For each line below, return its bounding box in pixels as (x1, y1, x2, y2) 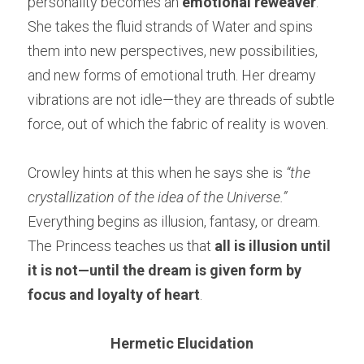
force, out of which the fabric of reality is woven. (28, 115, 328, 133)
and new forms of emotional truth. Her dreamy (28, 67, 316, 84)
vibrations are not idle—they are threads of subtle (28, 91, 335, 109)
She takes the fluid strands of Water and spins (28, 18, 313, 36)
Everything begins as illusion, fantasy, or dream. (28, 213, 320, 231)
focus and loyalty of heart (28, 286, 200, 304)
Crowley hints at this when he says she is (28, 164, 286, 182)
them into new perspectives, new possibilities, (28, 42, 318, 60)
